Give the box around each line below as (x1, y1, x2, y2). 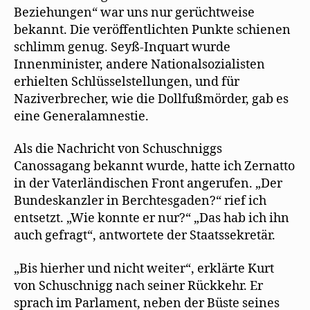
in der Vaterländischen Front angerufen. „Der (14, 176, 282, 192)
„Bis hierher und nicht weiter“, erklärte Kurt (14, 260, 274, 277)
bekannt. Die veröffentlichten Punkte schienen (14, 21, 291, 38)
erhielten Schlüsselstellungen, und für (14, 73, 239, 90)
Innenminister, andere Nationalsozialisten (14, 56, 265, 73)
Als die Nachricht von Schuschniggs (14, 141, 222, 157)
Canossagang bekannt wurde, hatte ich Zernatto (14, 158, 295, 174)
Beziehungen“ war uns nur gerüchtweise (14, 4, 255, 21)
